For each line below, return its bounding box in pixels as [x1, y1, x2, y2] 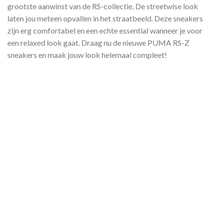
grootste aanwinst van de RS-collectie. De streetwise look [7, 1, 198, 11]
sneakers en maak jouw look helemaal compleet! [7, 50, 167, 60]
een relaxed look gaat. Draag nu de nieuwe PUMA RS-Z [7, 38, 189, 48]
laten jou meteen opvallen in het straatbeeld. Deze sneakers [7, 14, 203, 23]
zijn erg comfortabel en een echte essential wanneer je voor [7, 26, 202, 36]
